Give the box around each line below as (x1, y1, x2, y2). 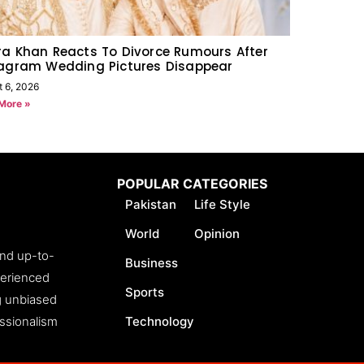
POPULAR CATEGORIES (117, 175, 267, 193)
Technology (125, 314, 194, 330)
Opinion (194, 226, 240, 242)
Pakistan (125, 197, 176, 213)
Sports (125, 284, 164, 301)
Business (125, 255, 178, 271)
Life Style (194, 197, 250, 213)
